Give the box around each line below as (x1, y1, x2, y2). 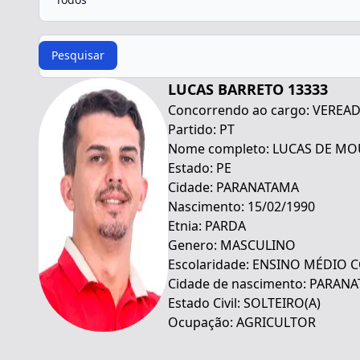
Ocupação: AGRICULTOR (168, 313, 316, 331)
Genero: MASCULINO (168, 235, 296, 254)
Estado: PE (168, 158, 231, 177)
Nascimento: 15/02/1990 (168, 197, 315, 215)
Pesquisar (51, 47, 104, 63)
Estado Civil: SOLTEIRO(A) (168, 293, 321, 312)
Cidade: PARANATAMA (168, 178, 299, 196)
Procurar (38, 33, 84, 49)
